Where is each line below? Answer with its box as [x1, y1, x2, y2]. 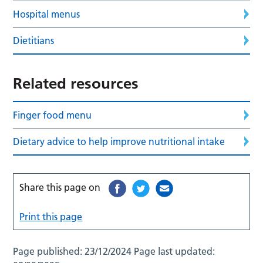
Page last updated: [134, 245, 215, 257]
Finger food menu [13, 109, 92, 121]
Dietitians [13, 34, 55, 46]
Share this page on [19, 181, 101, 193]
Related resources [13, 73, 139, 93]
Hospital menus [13, 8, 80, 20]
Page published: [13, 245, 85, 257]
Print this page [19, 210, 83, 222]
